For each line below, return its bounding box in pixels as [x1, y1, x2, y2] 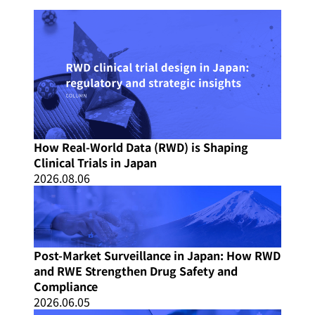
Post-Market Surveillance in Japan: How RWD [34, 247, 281, 264]
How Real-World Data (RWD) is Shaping [34, 139, 248, 156]
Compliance [34, 278, 98, 295]
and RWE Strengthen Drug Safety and [34, 262, 238, 280]
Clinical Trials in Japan [34, 154, 157, 172]
